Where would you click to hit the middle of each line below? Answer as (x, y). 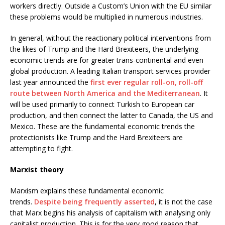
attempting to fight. (41, 149)
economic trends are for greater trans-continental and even (107, 60)
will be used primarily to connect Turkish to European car (102, 104)
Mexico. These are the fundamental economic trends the (102, 127)
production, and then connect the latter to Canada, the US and (111, 116)
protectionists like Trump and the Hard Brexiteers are (96, 138)
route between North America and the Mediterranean (105, 93)
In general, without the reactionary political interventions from (110, 38)
